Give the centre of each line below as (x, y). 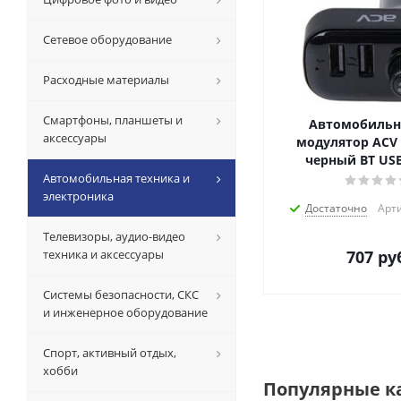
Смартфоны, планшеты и (113, 120)
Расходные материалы (106, 80)
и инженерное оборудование (125, 312)
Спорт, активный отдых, (110, 353)
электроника (78, 196)
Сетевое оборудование (107, 39)
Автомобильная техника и (116, 178)
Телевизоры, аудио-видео (114, 236)
